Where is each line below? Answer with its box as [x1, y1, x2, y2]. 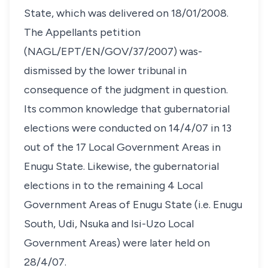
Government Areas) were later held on [24, 236, 210, 249]
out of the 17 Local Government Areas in [24, 141, 221, 154]
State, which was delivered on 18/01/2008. [24, 7, 229, 20]
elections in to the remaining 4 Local [24, 179, 203, 192]
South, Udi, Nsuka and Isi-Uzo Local [24, 217, 194, 230]
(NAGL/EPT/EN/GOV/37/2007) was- [24, 45, 202, 58]
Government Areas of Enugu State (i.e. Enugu [24, 198, 242, 211]
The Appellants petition [24, 26, 141, 39]
